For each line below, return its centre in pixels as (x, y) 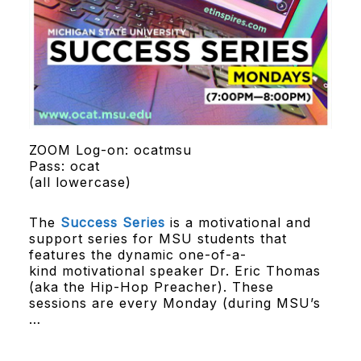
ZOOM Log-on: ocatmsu (110, 149)
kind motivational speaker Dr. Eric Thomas (174, 270)
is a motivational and (238, 222)
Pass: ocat (64, 166)
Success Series (112, 222)
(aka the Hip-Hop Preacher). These (151, 286)
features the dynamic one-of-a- (137, 254)
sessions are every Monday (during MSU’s (174, 303)
